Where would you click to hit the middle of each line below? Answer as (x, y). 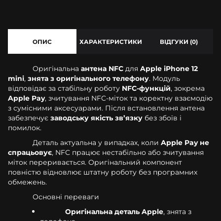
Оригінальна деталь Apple (114, 211)
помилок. (25, 128)
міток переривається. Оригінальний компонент (95, 162)
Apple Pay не (185, 142)
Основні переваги (66, 197)
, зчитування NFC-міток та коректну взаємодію (129, 98)
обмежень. (27, 182)
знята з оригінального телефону (88, 78)
